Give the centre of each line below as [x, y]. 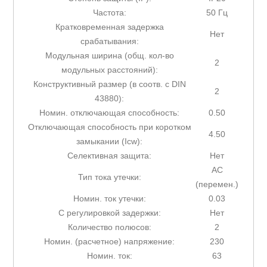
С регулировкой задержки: [109, 213]
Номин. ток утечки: [109, 199]
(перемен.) [217, 184]
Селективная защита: [110, 156]
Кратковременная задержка [109, 27]
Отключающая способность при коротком [109, 127]
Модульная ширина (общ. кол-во [109, 56]
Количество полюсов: [109, 227]
